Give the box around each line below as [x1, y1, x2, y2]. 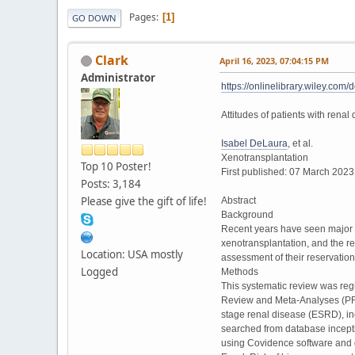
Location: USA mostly [81, 246, 183, 261]
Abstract [221, 194, 256, 206]
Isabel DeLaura [221, 137, 288, 149]
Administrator [81, 70, 155, 85]
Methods [221, 265, 258, 277]
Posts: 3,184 [81, 176, 141, 191]
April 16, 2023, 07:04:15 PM [219, 54, 329, 67]
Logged [81, 264, 118, 279]
